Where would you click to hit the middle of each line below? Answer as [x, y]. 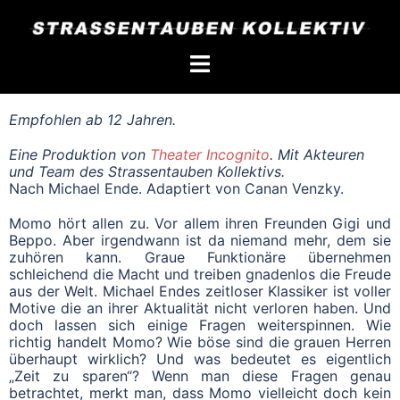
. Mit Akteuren [317, 154]
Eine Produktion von [79, 154]
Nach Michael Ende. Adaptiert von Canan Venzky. [176, 188]
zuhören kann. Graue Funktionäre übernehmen [200, 257]
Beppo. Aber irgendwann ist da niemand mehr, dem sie [200, 240]
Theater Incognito [210, 154]
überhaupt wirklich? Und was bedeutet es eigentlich [200, 358]
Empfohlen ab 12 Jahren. [92, 119]
